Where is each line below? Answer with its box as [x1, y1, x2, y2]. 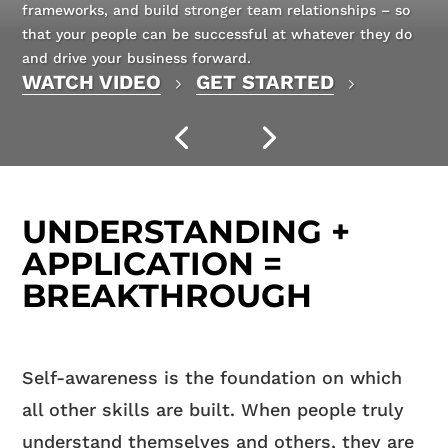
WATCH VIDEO [22, 70, 162, 94]
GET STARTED [196, 70, 335, 94]
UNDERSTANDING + [22, 212, 351, 252]
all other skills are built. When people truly [22, 399, 405, 421]
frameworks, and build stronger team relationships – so [22, 2, 411, 18]
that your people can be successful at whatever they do [22, 26, 413, 42]
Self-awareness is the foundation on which [22, 367, 403, 389]
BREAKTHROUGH [22, 276, 313, 316]
